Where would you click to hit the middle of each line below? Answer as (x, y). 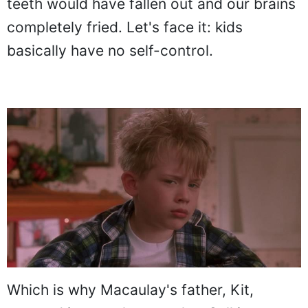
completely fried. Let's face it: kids (125, 27)
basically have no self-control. (110, 51)
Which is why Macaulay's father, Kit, (130, 289)
